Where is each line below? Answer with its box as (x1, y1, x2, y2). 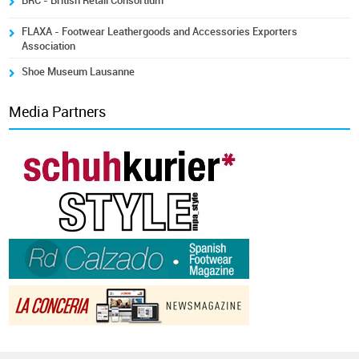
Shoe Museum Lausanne (22, 66, 135, 78)
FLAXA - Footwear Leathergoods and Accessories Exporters (22, 26, 298, 38)
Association (22, 40, 76, 52)
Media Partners (9, 103, 107, 121)
